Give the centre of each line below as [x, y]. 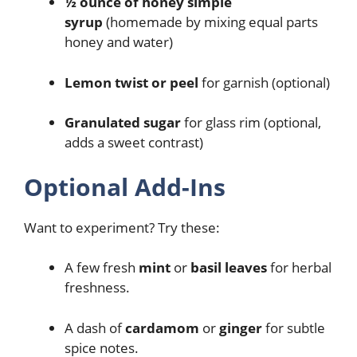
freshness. [97, 288]
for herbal [299, 268]
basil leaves [229, 268]
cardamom [162, 328]
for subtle [294, 328]
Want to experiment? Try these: [122, 227]
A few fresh [102, 268]
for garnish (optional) [264, 82]
